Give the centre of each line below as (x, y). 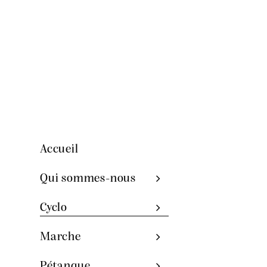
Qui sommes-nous (88, 178)
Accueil (59, 149)
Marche (60, 237)
